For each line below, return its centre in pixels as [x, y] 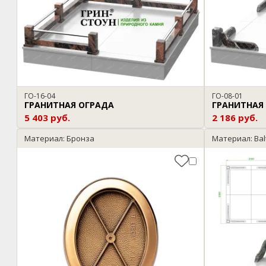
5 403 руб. [47, 118]
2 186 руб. [235, 118]
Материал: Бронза [59, 139]
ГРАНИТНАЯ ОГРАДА [69, 105]
